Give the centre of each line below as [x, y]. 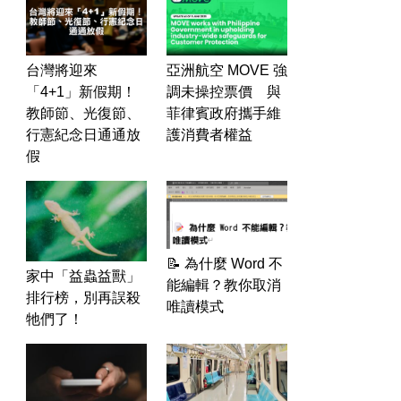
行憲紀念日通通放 [83, 135]
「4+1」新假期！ [81, 92]
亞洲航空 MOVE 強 [227, 71]
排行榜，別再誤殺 [83, 297]
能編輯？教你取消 [224, 286]
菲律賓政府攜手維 [224, 114]
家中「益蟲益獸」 [83, 276]
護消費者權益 [209, 135]
